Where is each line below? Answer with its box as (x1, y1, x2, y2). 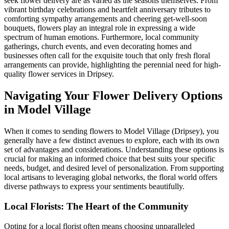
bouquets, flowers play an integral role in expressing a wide (4, 24, 195, 33)
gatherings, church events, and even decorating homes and (4, 42, 192, 51)
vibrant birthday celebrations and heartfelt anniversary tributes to (4, 5, 211, 14)
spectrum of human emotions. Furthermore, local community (4, 33, 199, 42)
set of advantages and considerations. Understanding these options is (4, 145, 224, 154)
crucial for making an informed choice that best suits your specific (4, 154, 215, 164)
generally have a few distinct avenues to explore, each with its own (4, 136, 219, 145)
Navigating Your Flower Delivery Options (4, 89, 222, 103)
